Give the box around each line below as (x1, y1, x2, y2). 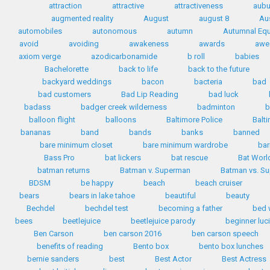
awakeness (128, 39, 169, 48)
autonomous (92, 27, 137, 36)
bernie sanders (27, 254, 79, 263)
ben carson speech (192, 229, 259, 238)
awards (198, 39, 225, 48)
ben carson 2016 (104, 229, 162, 238)
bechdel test (85, 204, 128, 213)
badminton (196, 102, 235, 111)
